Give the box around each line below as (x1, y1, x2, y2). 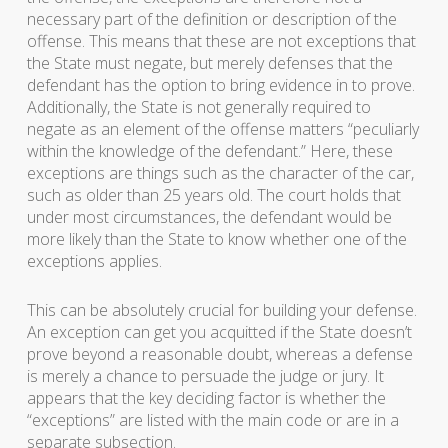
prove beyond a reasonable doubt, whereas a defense (26, 343, 413, 365)
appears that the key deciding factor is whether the (26, 387, 386, 409)
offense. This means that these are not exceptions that (26, 30, 416, 52)
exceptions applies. (26, 250, 162, 272)
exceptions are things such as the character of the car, (26, 162, 414, 184)
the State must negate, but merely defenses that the (26, 52, 393, 74)
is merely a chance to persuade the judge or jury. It (26, 365, 384, 387)
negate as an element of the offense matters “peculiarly (26, 118, 419, 140)
